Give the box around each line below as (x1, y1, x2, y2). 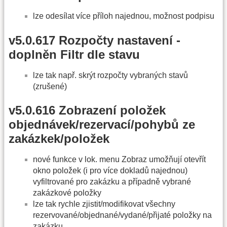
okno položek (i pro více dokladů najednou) (33, 166, 187, 175)
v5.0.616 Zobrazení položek (9, 103, 166, 118)
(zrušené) (33, 82, 67, 91)
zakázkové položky (33, 188, 101, 198)
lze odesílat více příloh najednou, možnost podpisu (33, 12, 214, 21)
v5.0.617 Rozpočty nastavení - (9, 33, 180, 47)
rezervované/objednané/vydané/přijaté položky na (33, 211, 212, 220)
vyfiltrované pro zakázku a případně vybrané (33, 177, 191, 186)
